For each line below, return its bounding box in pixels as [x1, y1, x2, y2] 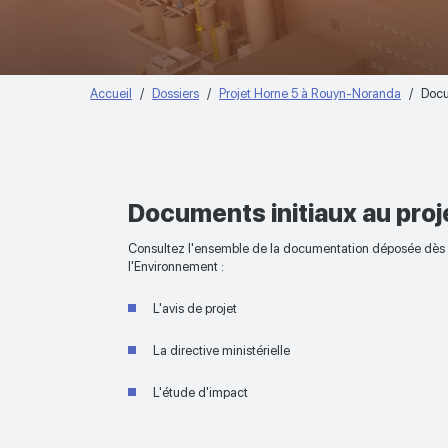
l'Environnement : [128, 259, 225, 275]
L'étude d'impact [153, 385, 249, 401]
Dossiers [152, 86, 199, 101]
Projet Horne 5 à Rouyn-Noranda [219, 86, 401, 101]
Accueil [90, 86, 132, 101]
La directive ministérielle [153, 343, 291, 359]
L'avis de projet [153, 301, 238, 317]
